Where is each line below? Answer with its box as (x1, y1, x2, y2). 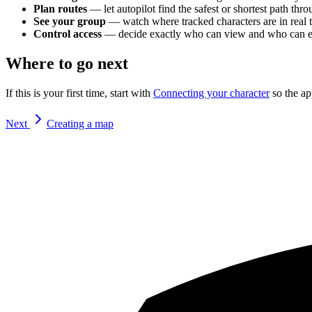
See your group (33, 15, 106, 28)
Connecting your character (153, 86, 270, 99)
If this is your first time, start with (6, 86, 153, 99)
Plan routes (33, 3, 87, 15)
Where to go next (6, 54, 128, 73)
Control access (33, 28, 102, 40)
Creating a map (47, 117, 114, 130)
